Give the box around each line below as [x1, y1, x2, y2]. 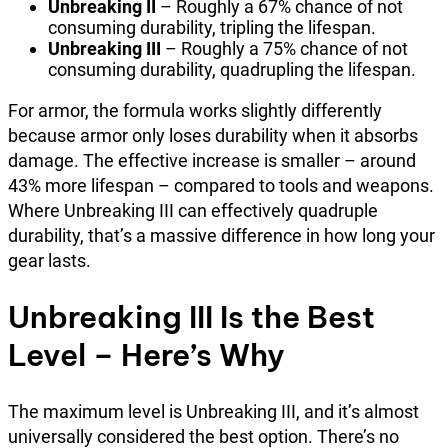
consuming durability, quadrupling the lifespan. [48, 59, 416, 81]
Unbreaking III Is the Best [8, 298, 375, 337]
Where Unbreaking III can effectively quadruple [8, 200, 378, 222]
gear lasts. [8, 250, 91, 272]
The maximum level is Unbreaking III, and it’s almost [8, 401, 419, 423]
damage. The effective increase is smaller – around [8, 150, 416, 172]
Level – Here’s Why [8, 336, 285, 375]
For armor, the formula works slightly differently [8, 100, 382, 122]
